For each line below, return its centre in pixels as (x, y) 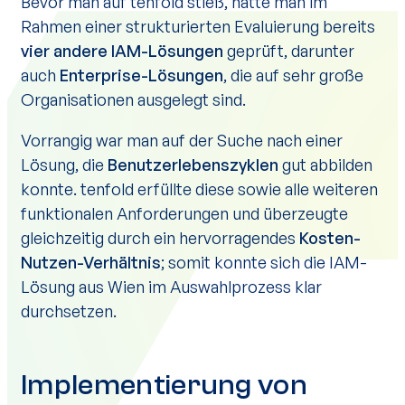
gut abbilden (327, 165)
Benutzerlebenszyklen (195, 165)
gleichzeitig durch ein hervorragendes (160, 238)
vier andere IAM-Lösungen (122, 51)
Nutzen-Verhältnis (91, 262)
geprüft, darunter (289, 51)
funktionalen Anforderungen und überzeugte (184, 213)
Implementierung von (165, 385)
